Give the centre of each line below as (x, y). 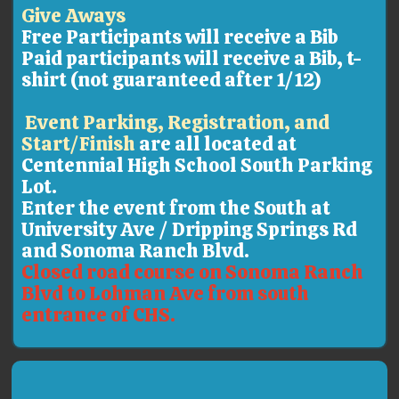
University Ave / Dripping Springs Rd (190, 229)
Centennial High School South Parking (197, 165)
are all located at (218, 143)
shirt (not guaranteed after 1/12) (172, 79)
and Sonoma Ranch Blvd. (138, 250)
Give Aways (74, 15)
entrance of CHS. (101, 314)
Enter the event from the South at (176, 208)
